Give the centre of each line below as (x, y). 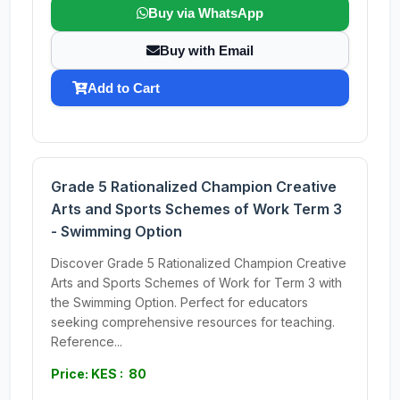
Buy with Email (207, 50)
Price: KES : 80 (99, 374)
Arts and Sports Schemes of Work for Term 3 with (196, 283)
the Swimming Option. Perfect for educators (179, 302)
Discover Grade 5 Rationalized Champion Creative (199, 263)
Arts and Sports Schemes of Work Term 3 (196, 209)
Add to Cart (124, 88)
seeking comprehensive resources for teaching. (193, 322)
